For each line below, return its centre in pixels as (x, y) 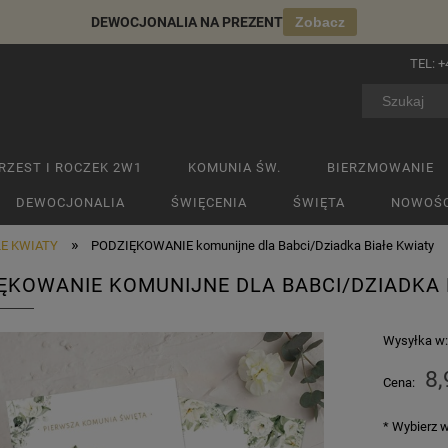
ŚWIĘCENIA (209, 202)
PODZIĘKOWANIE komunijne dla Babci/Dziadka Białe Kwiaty (263, 245)
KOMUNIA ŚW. (234, 167)
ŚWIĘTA (319, 202)
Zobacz (320, 22)
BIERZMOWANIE (380, 167)
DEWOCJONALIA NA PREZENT (187, 22)
